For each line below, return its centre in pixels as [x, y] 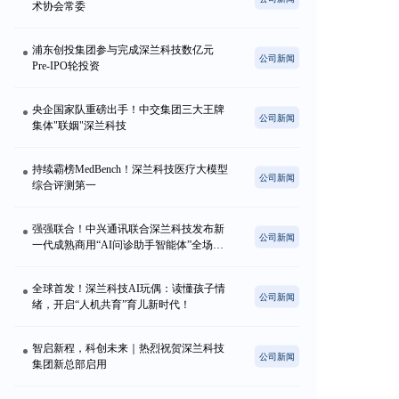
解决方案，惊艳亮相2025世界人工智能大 [128, 261]
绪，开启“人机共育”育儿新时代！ [111, 305]
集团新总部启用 [69, 365]
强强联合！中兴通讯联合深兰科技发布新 [128, 229]
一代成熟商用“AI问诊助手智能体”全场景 [128, 245]
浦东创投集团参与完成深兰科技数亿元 [123, 50]
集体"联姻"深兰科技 [79, 126]
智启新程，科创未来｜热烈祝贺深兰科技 [128, 349]
